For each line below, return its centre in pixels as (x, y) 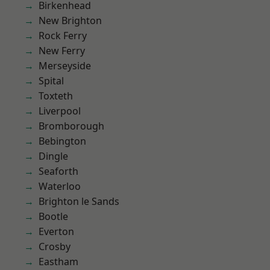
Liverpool (60, 111)
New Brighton (70, 20)
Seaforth (58, 171)
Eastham (58, 262)
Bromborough (71, 126)
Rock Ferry (63, 36)
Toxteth (56, 96)
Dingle (53, 156)
